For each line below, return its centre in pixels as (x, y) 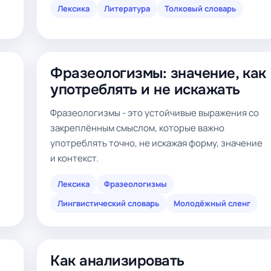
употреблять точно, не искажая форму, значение (156, 143)
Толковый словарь (200, 8)
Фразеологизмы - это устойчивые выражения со (155, 113)
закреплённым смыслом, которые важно (137, 128)
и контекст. (74, 158)
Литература (127, 8)
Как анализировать (117, 261)
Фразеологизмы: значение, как (158, 73)
